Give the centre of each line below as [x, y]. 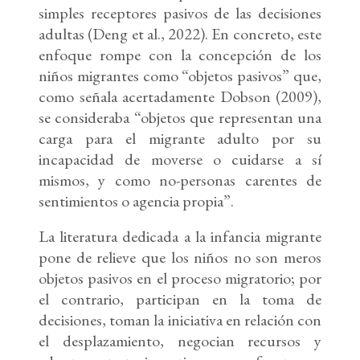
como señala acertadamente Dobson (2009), [180, 97]
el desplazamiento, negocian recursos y [180, 341]
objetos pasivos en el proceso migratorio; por [180, 278]
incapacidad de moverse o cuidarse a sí [180, 160]
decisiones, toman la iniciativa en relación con [180, 320]
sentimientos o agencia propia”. [136, 201]
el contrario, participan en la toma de [180, 299]
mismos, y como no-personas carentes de [180, 180]
